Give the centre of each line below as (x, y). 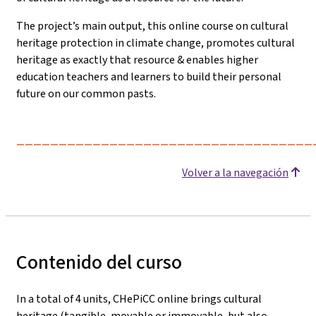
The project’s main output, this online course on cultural (152, 26)
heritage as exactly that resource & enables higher (137, 60)
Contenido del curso (99, 262)
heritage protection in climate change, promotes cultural (156, 43)
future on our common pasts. (86, 93)
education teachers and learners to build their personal (149, 77)
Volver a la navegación (235, 172)
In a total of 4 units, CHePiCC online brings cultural (139, 299)
